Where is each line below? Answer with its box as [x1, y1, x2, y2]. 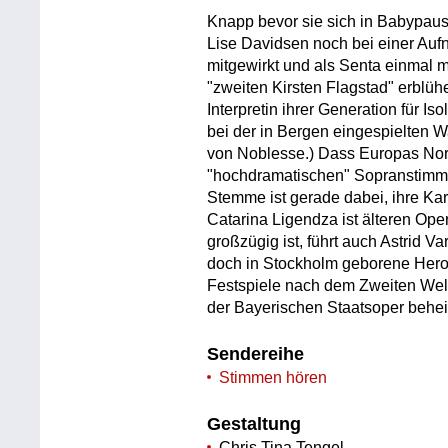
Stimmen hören [219, 369, 328, 387]
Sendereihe [207, 344, 305, 365]
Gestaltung [207, 413, 302, 434]
